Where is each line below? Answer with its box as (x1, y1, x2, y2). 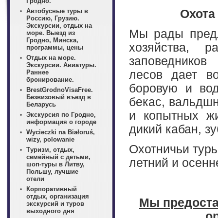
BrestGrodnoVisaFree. (26, 86, 93, 93)
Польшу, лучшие (26, 168, 78, 175)
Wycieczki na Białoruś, (26, 128, 95, 136)
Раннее (26, 69, 49, 76)
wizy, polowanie (26, 136, 74, 143)
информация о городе (26, 118, 96, 126)
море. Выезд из (26, 29, 75, 36)
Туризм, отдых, (26, 146, 74, 153)
